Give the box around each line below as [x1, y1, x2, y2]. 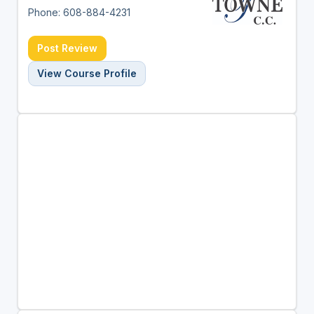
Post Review [36, 41, 97, 54]
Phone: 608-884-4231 [27, 6, 130, 18]
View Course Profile [36, 67, 137, 79]
